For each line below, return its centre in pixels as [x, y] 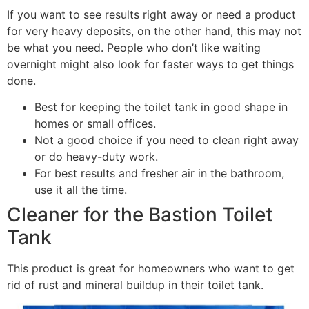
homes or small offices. [95, 124]
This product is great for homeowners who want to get [151, 269]
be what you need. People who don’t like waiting [134, 48]
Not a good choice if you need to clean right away [167, 140]
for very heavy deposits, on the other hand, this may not [154, 31]
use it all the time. [81, 190]
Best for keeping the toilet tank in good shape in [161, 107]
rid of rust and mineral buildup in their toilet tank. [135, 285]
